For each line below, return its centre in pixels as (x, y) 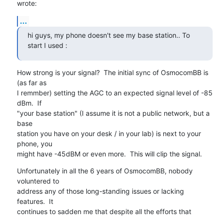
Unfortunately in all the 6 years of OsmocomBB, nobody (105, 170)
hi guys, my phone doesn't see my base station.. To (108, 35)
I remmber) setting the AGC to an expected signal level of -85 (115, 93)
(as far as (31, 82)
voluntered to (38, 181)
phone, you (34, 143)
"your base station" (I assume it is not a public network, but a (113, 113)
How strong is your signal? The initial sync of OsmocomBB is (112, 72)
